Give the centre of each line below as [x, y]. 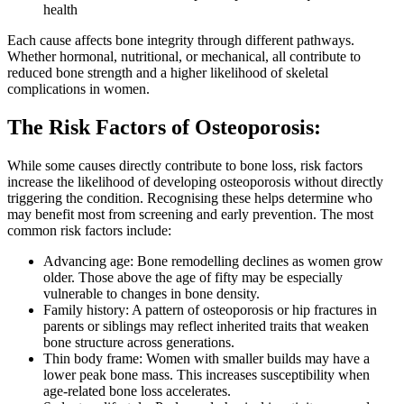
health [60, 10]
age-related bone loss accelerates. [137, 391]
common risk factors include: [89, 231]
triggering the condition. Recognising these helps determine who [190, 198]
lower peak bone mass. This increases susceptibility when [207, 375]
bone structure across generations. [139, 343]
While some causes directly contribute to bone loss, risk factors [185, 166]
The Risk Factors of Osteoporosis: [164, 128]
